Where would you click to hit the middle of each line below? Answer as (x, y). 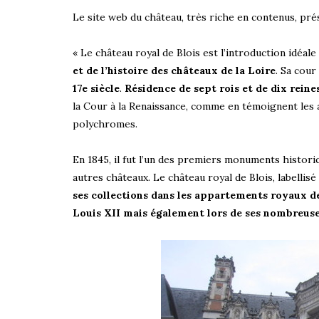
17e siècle (96, 88)
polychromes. (105, 124)
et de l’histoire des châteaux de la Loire (174, 70)
